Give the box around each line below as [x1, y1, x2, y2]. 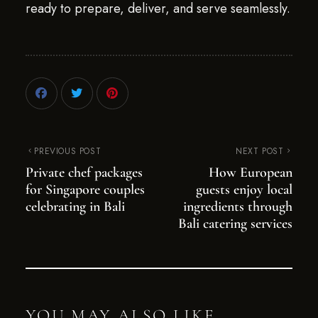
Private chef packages [25, 164, 143, 181]
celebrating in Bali [25, 198, 125, 215]
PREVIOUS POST [34, 145, 102, 158]
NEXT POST [236, 145, 284, 158]
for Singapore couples [25, 181, 145, 198]
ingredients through [183, 198, 293, 215]
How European [209, 164, 293, 181]
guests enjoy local [196, 181, 293, 198]
